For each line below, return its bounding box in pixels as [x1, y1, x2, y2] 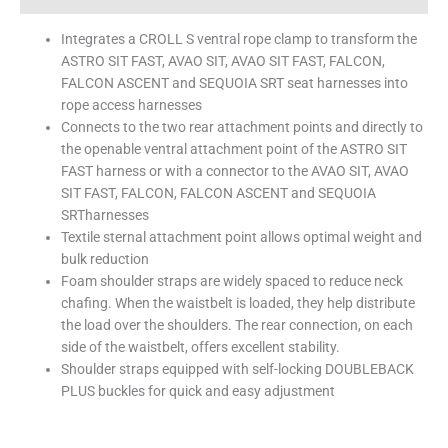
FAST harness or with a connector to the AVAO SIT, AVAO [61, 162, 410, 179]
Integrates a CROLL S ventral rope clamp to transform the [61, 30, 418, 47]
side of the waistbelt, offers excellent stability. [61, 338, 341, 355]
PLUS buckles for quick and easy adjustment [61, 382, 336, 399]
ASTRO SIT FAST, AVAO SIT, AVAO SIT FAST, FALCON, [61, 52, 386, 69]
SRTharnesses [61, 206, 150, 223]
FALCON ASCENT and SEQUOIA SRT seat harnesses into [61, 74, 409, 91]
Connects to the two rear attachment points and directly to [61, 118, 424, 135]
